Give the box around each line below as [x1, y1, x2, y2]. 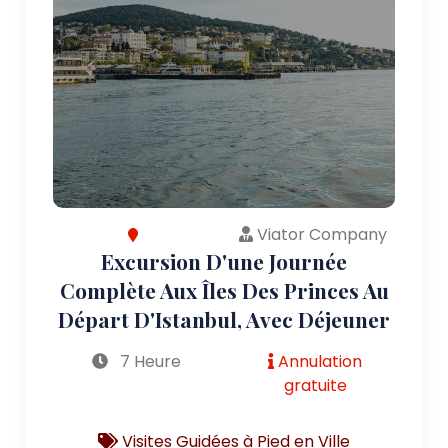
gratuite [283, 373, 347, 397]
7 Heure [116, 349, 182, 373]
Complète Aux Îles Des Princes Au [59, 275, 389, 304]
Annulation [274, 349, 363, 373]
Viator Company [253, 222, 387, 246]
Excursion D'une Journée [101, 246, 347, 275]
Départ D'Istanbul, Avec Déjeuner [58, 304, 390, 333]
